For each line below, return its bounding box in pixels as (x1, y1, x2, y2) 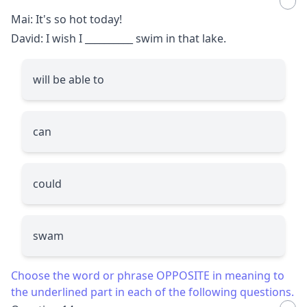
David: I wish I (11, 30, 85, 46)
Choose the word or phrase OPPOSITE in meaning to (11, 267, 284, 283)
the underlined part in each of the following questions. (11, 284, 294, 299)
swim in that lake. (133, 30, 226, 46)
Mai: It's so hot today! (11, 11, 122, 27)
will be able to (33, 71, 104, 87)
